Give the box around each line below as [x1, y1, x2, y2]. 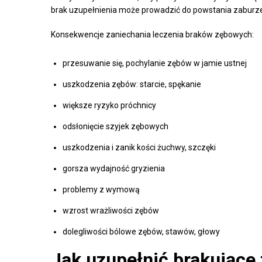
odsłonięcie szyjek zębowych [63, 122, 168, 132]
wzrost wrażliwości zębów [63, 206, 159, 216]
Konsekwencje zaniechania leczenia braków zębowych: [51, 30, 254, 40]
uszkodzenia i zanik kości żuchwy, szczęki [63, 143, 216, 153]
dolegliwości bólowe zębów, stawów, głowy [63, 227, 220, 237]
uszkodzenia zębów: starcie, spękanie [63, 80, 201, 89]
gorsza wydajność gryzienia [63, 164, 165, 174]
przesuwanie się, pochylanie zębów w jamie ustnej [63, 58, 247, 68]
